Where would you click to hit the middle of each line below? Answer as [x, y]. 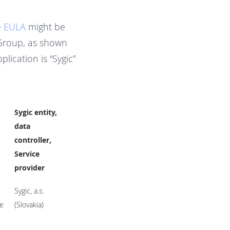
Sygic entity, [35, 112]
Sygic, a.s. [29, 191]
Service [27, 154]
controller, [33, 140]
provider [29, 168]
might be [45, 26]
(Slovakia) [29, 205]
